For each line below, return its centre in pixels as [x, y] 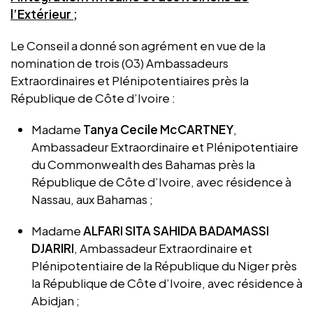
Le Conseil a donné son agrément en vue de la [138, 45]
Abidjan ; [56, 300]
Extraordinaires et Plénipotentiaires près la [130, 80]
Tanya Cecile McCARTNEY [158, 129]
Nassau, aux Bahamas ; [92, 199]
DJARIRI [53, 248]
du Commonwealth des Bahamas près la [143, 164]
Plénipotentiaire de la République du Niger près [164, 265]
